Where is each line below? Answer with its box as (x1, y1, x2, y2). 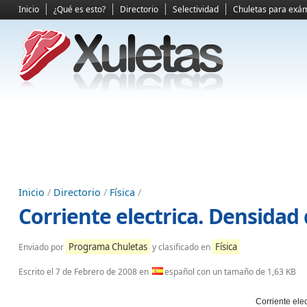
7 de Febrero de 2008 (56, 266, 137, 278)
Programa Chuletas (69, 241, 147, 253)
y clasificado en (150, 241, 212, 253)
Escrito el (19, 266, 56, 278)
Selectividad (173, 3, 219, 15)
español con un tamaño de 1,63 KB (164, 266, 296, 278)
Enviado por (19, 241, 66, 253)
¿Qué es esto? (53, 3, 106, 15)
